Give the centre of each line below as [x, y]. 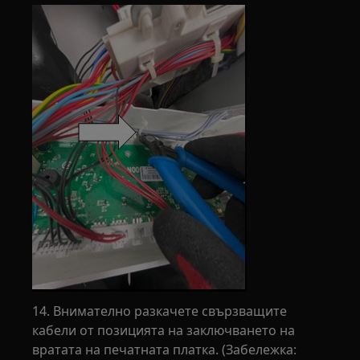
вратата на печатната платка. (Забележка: [165, 349]
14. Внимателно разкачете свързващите [160, 311]
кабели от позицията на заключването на [164, 330]
